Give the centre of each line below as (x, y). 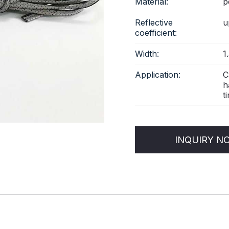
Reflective (154, 22)
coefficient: (156, 33)
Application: (158, 75)
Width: (147, 54)
